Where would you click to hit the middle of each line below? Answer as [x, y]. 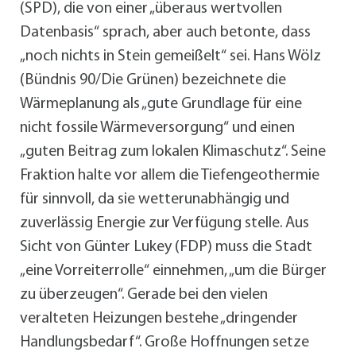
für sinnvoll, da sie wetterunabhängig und [155, 200]
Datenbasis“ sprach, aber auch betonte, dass [165, 33]
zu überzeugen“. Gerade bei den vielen [144, 295]
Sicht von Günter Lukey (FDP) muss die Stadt [166, 248]
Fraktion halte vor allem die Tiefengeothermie [170, 176]
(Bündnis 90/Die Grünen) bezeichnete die [153, 81]
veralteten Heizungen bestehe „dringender [159, 319]
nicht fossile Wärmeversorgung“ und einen [157, 128]
